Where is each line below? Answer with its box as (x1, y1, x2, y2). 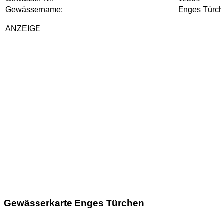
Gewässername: (5, 5, 63, 14)
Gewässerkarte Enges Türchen (4, 197, 144, 208)
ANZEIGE (5, 24, 40, 33)
